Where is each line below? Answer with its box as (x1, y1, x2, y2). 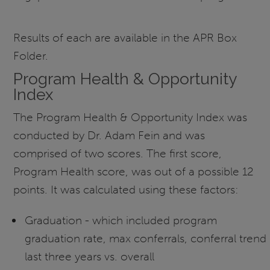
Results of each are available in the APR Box (13, 31, 237, 45)
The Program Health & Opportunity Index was (13, 110, 248, 124)
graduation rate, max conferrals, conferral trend (24, 231, 266, 245)
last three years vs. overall (24, 250, 154, 263)
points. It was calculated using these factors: (13, 182, 239, 196)
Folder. (13, 49, 49, 63)
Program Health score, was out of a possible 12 (13, 164, 254, 178)
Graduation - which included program (24, 213, 217, 227)
